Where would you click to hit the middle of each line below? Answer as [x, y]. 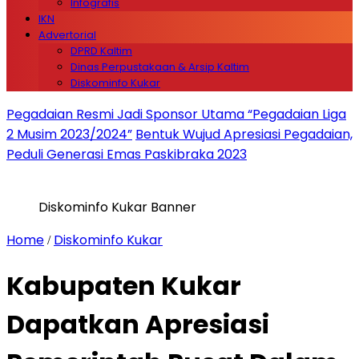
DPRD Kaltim [101, 51]
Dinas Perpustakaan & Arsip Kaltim [160, 67]
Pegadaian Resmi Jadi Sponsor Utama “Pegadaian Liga [176, 114]
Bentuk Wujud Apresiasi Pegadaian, [244, 134]
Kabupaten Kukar [124, 286]
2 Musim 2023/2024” [69, 134]
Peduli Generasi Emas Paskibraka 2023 [127, 154]
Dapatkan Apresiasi [138, 325]
